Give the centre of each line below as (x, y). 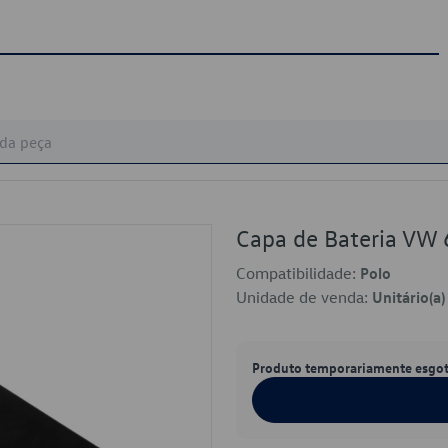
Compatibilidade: (298, 273)
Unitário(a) (408, 297)
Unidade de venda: (304, 297)
